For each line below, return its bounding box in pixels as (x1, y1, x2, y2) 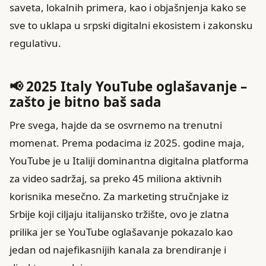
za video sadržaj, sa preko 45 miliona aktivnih (9, 171, 222, 185)
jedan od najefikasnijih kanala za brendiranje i (9, 242, 226, 256)
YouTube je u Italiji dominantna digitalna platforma (9, 153, 249, 167)
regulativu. (9, 36, 61, 50)
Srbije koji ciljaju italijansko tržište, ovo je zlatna (9, 207, 229, 221)
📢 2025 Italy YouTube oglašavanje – (9, 77, 247, 96)
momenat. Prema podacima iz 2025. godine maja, (9, 135, 245, 150)
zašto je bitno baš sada (9, 92, 161, 111)
